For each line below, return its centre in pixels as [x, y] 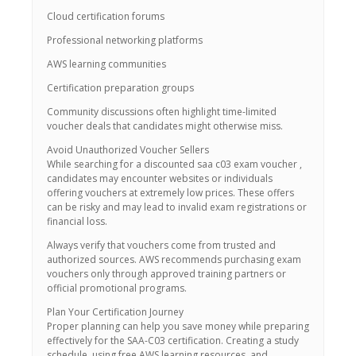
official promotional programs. [117, 288]
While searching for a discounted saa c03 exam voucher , [174, 164]
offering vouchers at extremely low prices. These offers [170, 193]
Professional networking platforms [125, 40]
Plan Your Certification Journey [115, 312]
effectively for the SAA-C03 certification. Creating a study [173, 341]
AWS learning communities [106, 64]
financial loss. [77, 221]
